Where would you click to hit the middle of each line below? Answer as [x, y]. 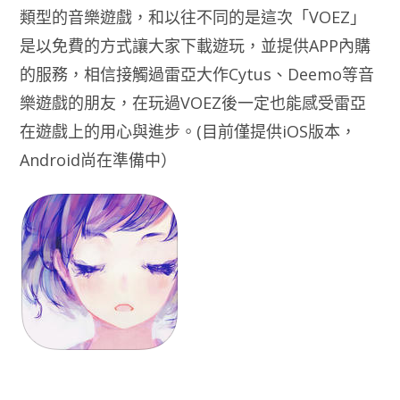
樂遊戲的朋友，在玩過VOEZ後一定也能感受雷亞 [193, 103]
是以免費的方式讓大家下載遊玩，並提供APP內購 [196, 46]
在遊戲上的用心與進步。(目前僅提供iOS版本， [188, 131]
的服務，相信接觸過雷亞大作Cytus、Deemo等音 [197, 74]
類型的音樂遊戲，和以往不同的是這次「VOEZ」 [193, 17]
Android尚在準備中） [99, 160]
